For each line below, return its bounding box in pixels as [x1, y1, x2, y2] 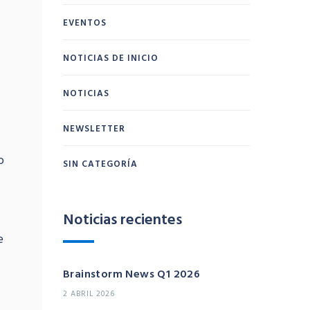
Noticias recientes [63, 207, 182, 230]
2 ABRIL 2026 [63, 288, 115, 300]
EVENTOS [63, 15, 107, 30]
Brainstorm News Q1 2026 [63, 265, 201, 282]
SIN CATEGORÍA [63, 156, 138, 171]
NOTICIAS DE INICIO [63, 51, 158, 65]
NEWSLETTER [63, 121, 125, 136]
